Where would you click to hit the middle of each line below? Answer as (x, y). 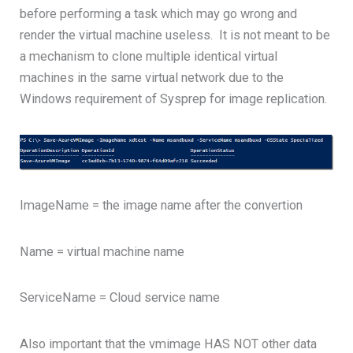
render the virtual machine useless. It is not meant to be (175, 35)
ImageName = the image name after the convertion (162, 206)
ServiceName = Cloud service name (120, 298)
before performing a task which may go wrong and (159, 14)
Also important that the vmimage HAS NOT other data (169, 344)
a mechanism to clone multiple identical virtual (149, 57)
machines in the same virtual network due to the (152, 78)
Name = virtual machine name (102, 251)
